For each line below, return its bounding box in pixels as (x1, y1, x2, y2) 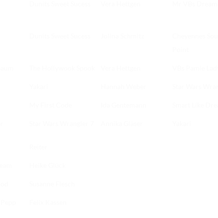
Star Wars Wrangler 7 (29, 119, 94, 128)
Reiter (29, 143, 48, 151)
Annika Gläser (101, 119, 143, 128)
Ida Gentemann (101, 101, 146, 109)
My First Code (29, 101, 72, 109)
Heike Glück (29, 161, 66, 170)
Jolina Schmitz (101, 32, 144, 40)
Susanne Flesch (29, 180, 75, 188)
